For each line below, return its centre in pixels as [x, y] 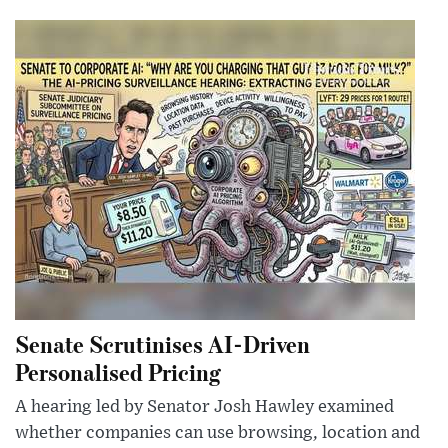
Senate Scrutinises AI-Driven [162, 344]
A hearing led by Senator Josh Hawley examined [204, 407]
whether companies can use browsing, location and [217, 433]
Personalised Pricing [118, 372]
